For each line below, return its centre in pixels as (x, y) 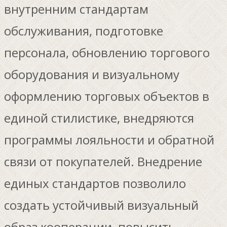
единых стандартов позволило (95, 183)
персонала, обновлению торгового (107, 52)
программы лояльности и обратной (109, 139)
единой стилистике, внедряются (99, 118)
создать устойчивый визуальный (101, 205)
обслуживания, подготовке (84, 30)
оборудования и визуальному (92, 74)
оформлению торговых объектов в (107, 96)
